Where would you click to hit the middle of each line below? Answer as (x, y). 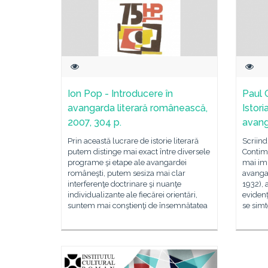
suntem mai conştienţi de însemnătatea (138, 205)
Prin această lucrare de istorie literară (133, 141)
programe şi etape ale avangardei (127, 162)
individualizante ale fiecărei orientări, (133, 195)
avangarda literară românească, (138, 108)
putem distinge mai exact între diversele (139, 152)
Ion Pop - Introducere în (120, 94)
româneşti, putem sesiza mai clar (127, 173)
